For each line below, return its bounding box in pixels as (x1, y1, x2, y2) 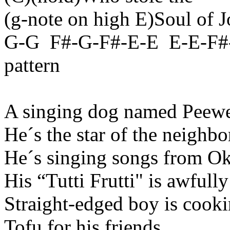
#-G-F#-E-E (61, 31, 159, 53)
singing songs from (42, 146, 207, 168)
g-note (11, 8, 63, 30)
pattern (4, 54, 60, 76)
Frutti (90, 169, 135, 191)
